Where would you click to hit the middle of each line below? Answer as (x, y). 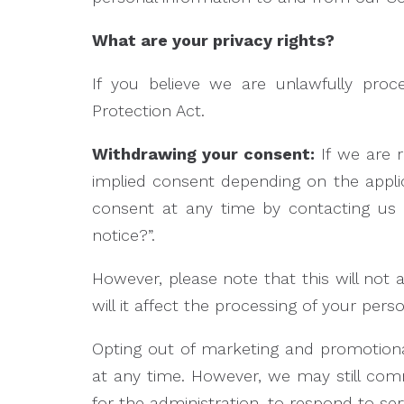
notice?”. (124, 235)
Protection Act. (148, 110)
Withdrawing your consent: (204, 154)
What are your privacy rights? (213, 40)
